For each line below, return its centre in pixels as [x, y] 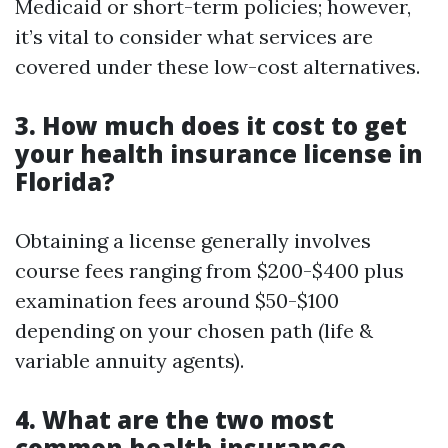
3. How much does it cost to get [211, 125]
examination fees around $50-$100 [177, 300]
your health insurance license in [219, 153]
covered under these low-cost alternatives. [217, 66]
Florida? [65, 181]
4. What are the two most [174, 419]
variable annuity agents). [129, 360]
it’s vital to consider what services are [194, 36]
